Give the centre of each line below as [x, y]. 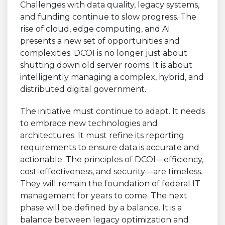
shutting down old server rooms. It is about [106, 65]
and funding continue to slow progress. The [108, 17]
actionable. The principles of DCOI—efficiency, [112, 159]
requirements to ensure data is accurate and [110, 147]
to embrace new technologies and [89, 123]
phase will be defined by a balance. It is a [101, 207]
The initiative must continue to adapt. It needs [113, 111]
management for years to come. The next [104, 195]
